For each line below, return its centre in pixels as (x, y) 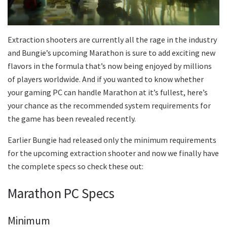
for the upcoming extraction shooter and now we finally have (113, 153)
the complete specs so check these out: (75, 166)
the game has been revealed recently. (72, 118)
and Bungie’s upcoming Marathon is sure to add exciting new (111, 52)
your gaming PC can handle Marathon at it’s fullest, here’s (108, 92)
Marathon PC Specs (61, 193)
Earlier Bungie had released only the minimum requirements (112, 140)
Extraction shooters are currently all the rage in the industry (112, 39)
